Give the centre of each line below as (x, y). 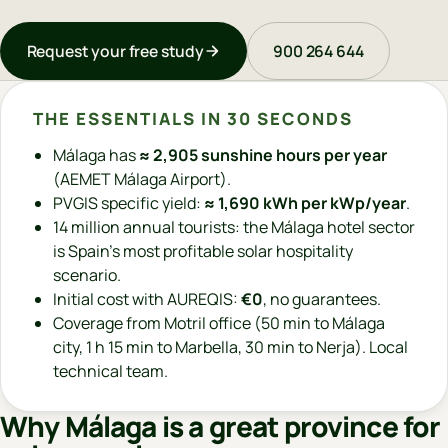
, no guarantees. (322, 298)
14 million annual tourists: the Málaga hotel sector (234, 226)
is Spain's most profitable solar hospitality (203, 250)
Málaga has (96, 154)
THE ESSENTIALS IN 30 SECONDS (193, 118)
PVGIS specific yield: (128, 202)
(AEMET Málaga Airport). (142, 178)
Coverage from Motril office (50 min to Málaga (219, 322)
